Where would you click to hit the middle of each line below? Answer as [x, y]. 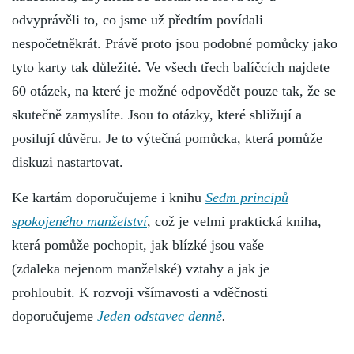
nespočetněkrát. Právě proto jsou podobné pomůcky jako [175, 44]
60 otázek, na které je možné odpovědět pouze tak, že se [174, 91]
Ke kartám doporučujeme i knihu [109, 198]
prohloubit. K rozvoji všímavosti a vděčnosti [140, 293]
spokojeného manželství [79, 222]
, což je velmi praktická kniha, [234, 222]
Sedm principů [247, 198]
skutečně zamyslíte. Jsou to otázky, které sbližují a [157, 115]
